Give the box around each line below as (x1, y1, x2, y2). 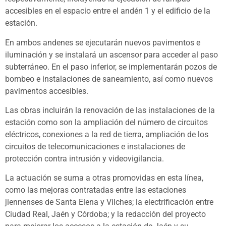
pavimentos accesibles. (5, 86, 88, 96)
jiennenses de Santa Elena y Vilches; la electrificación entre (5, 197, 213, 207)
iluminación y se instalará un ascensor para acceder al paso (5, 49, 218, 60)
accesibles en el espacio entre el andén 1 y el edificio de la (5, 6, 210, 16)
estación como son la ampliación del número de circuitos (5, 118, 208, 128)
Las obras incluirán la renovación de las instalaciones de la (5, 105, 215, 116)
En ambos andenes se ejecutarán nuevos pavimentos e (5, 37, 200, 47)
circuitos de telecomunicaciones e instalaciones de (5, 142, 185, 152)
